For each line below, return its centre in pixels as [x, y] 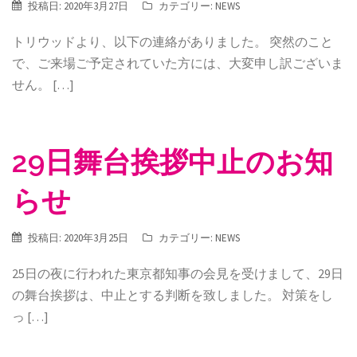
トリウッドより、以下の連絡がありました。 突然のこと [173, 41]
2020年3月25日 [96, 238]
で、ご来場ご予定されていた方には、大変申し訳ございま [178, 63]
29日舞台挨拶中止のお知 [173, 162]
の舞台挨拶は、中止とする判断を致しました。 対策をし [173, 295]
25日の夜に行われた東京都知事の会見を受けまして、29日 [178, 273]
